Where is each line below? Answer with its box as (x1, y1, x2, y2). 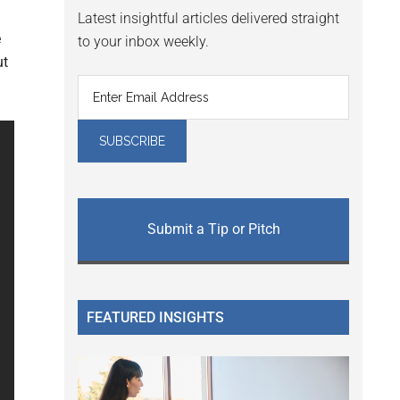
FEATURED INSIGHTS (87, 309, 224, 327)
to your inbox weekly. (78, 33, 209, 51)
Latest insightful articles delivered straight (78, 10, 339, 28)
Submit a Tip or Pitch (146, 221, 280, 238)
